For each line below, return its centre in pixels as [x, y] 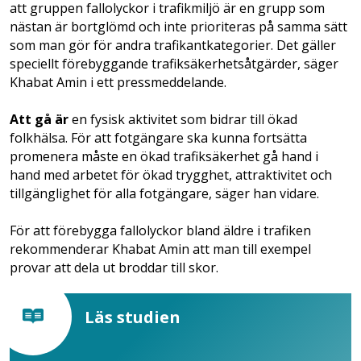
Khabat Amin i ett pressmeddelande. [118, 82]
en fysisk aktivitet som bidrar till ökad [183, 119]
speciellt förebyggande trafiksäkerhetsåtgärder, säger [174, 63]
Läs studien [133, 317]
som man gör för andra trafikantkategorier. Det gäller [173, 45]
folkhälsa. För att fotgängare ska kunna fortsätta [158, 137]
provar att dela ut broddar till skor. [114, 267]
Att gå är [39, 119]
